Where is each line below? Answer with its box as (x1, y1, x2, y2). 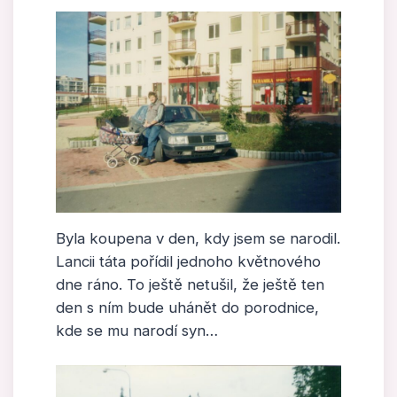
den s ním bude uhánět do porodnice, (56, 299, 319, 317)
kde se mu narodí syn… (56, 322, 218, 340)
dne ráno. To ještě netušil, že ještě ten (56, 276, 324, 294)
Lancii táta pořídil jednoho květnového (56, 253, 321, 271)
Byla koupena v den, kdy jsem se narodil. (56, 230, 340, 248)
